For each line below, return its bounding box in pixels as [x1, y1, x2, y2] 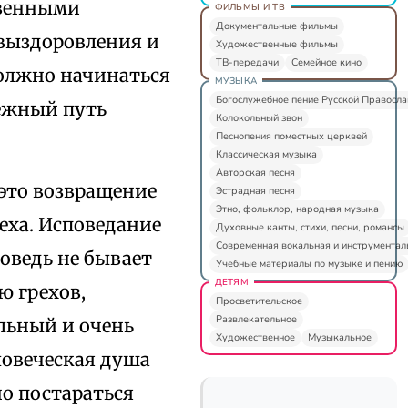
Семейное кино [291, 55, 362, 69]
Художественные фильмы [215, 36, 338, 51]
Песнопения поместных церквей [215, 128, 367, 143]
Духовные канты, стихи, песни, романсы [215, 219, 404, 234]
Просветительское [215, 293, 302, 308]
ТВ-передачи [215, 55, 279, 69]
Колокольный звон [215, 110, 302, 125]
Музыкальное [307, 330, 372, 344]
